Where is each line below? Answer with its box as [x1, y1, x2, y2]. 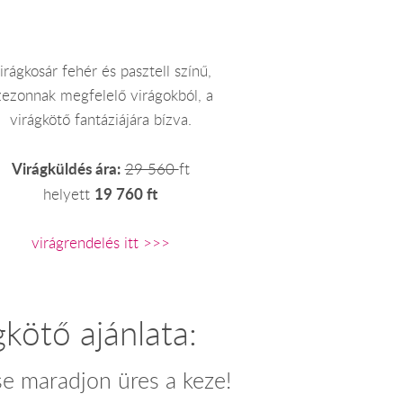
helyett [43, 184, 95, 205]
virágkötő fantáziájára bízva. [9, 110, 192, 130]
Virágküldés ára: [11, 158, 121, 180]
